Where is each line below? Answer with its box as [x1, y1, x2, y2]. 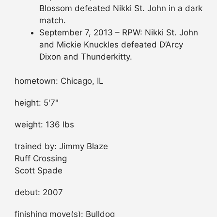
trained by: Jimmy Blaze [15, 141, 108, 152]
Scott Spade [15, 166, 62, 176]
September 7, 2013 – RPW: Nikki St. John [39, 27, 198, 37]
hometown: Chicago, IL [15, 76, 104, 86]
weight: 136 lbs [15, 120, 74, 130]
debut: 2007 [15, 187, 63, 198]
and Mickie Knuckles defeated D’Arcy [39, 39, 183, 49]
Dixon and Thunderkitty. [39, 51, 132, 62]
